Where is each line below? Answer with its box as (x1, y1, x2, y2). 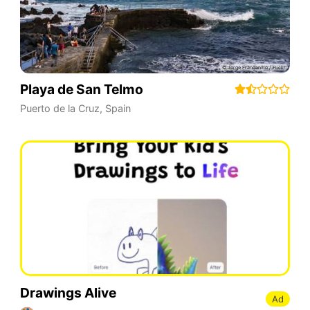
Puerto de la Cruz (19, 102, 100, 115)
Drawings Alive (19, 284, 116, 301)
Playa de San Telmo (19, 80, 143, 98)
